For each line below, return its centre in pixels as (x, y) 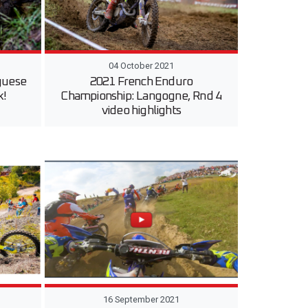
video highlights (141, 110)
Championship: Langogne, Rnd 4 (141, 96)
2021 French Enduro (141, 81)
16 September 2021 (141, 300)
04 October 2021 (141, 65)
